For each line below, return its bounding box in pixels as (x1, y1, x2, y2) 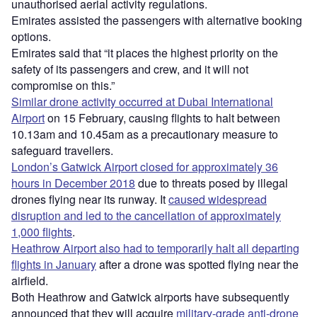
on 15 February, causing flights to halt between (45, 109, 280, 126)
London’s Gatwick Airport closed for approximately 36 (11, 158, 278, 175)
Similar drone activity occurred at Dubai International (11, 93, 273, 110)
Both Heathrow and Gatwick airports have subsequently (11, 288, 289, 305)
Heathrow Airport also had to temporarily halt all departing (11, 239, 299, 256)
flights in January (11, 255, 96, 272)
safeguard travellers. (11, 142, 113, 158)
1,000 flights (11, 223, 72, 240)
